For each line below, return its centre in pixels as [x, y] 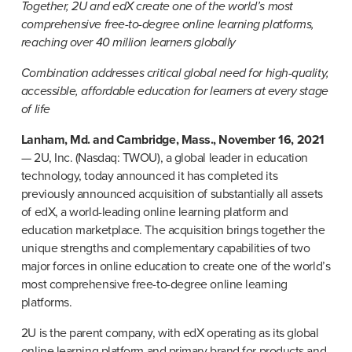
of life [35, 109]
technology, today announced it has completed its [149, 176]
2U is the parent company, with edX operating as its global [170, 333]
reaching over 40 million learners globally [128, 43]
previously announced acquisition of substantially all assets [172, 194]
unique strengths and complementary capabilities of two [165, 248]
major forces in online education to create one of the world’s [176, 266]
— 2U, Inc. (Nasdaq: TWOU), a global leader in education [164, 158]
